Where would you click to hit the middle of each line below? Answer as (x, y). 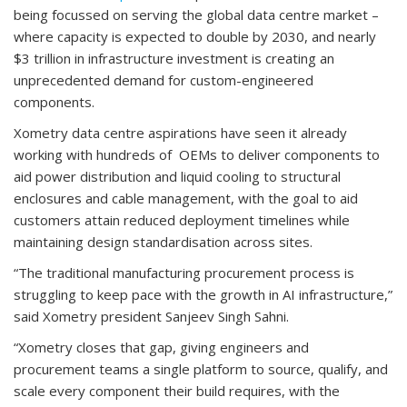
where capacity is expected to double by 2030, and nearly (195, 36)
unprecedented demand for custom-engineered (164, 79)
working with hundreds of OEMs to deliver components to (197, 154)
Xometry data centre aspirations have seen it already (180, 132)
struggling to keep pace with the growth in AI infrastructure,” (203, 294)
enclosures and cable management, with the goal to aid (186, 198)
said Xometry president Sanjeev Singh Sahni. (151, 316)
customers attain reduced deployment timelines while (182, 219)
